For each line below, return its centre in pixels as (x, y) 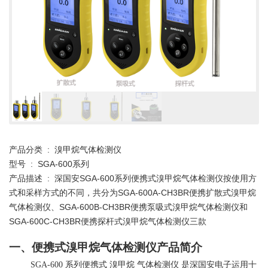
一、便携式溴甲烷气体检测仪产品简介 (106, 248)
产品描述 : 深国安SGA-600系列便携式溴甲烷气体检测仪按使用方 (133, 179)
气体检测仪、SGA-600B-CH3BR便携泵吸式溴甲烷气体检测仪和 (128, 207)
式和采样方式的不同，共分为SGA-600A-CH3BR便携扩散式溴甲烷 (133, 193)
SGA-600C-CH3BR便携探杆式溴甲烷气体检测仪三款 (108, 222)
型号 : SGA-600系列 (49, 164)
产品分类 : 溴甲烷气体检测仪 (65, 150)
